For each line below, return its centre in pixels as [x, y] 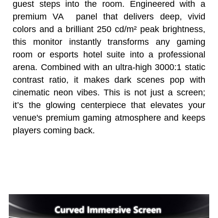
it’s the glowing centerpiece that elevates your [109, 105]
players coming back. [54, 130]
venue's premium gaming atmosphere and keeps [109, 118]
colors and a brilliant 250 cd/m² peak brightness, [109, 29]
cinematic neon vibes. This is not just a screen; [109, 92]
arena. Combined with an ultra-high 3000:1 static [109, 67]
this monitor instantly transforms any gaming [109, 42]
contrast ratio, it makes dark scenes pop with [109, 80]
